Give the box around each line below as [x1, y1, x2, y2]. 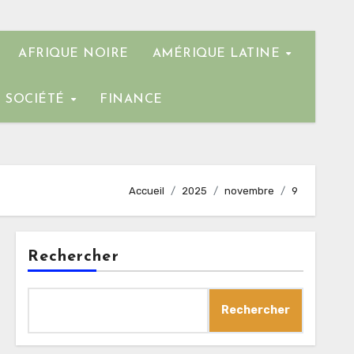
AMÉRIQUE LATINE [152, 47, 284, 60]
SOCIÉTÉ [6, 93, 70, 106]
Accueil [129, 184, 164, 197]
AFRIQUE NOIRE [18, 47, 129, 60]
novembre [224, 184, 274, 197]
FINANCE [100, 93, 163, 106]
